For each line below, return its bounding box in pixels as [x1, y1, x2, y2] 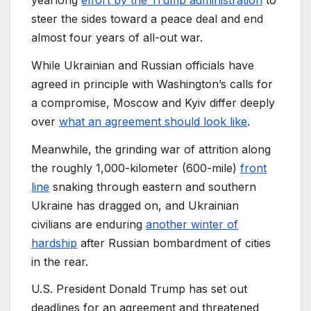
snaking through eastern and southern [49, 179, 256, 194]
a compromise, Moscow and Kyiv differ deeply [31, 95, 275, 110]
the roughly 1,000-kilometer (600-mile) [31, 160, 240, 175]
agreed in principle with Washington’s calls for [31, 76, 273, 91]
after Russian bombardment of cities [77, 235, 271, 250]
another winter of [146, 217, 238, 231]
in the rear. [31, 254, 88, 269]
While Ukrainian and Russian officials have [31, 58, 254, 72]
